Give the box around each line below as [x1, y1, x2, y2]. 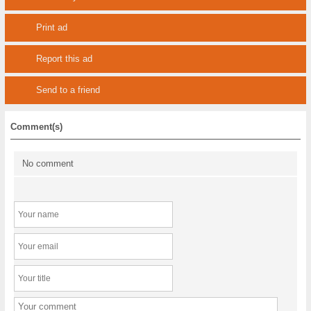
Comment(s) [10, 121, 63, 132]
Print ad [35, 22, 67, 33]
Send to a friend [35, 85, 100, 95]
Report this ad [35, 53, 92, 64]
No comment [22, 158, 74, 169]
